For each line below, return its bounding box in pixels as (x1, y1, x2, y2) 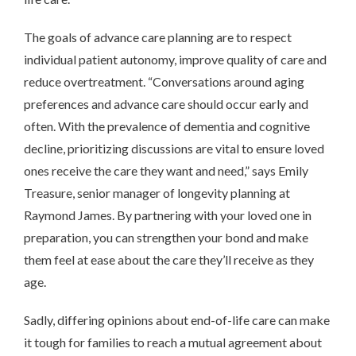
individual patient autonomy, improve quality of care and (24, 51, 327, 67)
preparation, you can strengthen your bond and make (24, 229, 308, 245)
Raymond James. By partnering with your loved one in (24, 207, 311, 222)
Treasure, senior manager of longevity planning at (24, 184, 290, 200)
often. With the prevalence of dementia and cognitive (24, 118, 310, 133)
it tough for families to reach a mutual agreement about (24, 334, 322, 350)
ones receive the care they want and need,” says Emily (24, 162, 308, 178)
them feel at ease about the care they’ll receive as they (24, 251, 314, 267)
